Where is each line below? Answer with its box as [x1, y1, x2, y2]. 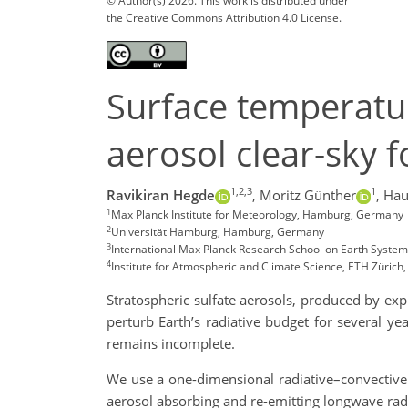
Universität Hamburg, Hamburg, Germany [111, 224, 324, 240]
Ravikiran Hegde [107, 186, 215, 205]
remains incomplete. [107, 334, 235, 353]
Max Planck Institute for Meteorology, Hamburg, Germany [111, 207, 403, 223]
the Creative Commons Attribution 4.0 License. [107, 9, 342, 25]
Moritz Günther [259, 186, 356, 205]
